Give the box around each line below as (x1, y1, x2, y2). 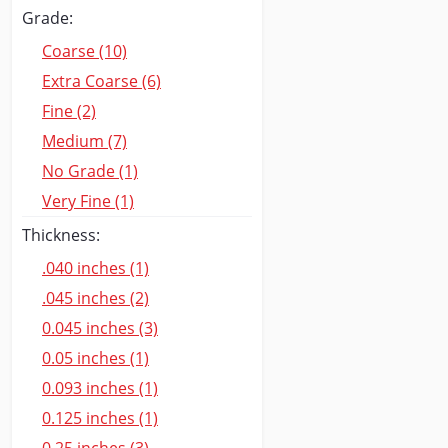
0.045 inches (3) (42, 317, 158, 339)
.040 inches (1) (42, 257, 149, 279)
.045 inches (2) (42, 287, 149, 309)
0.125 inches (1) (42, 407, 158, 429)
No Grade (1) (42, 160, 138, 182)
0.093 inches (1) (42, 377, 158, 399)
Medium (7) (42, 130, 127, 152)
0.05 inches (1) (42, 347, 149, 369)
